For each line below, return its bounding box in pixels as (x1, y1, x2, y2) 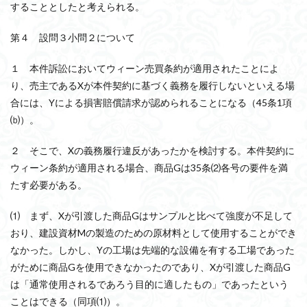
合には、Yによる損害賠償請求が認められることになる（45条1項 (10, 97, 292, 108)
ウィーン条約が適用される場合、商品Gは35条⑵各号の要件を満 (10, 162, 288, 173)
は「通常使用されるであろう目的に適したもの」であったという (10, 278, 288, 290)
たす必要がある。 (10, 179, 87, 191)
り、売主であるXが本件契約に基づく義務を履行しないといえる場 (10, 79, 295, 91)
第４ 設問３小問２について (10, 32, 135, 43)
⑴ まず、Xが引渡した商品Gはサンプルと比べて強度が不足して (10, 210, 293, 221)
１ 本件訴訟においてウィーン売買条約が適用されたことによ (10, 62, 279, 74)
